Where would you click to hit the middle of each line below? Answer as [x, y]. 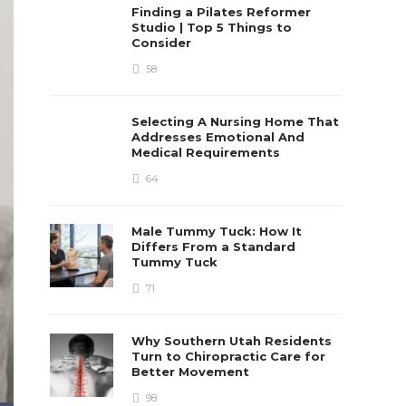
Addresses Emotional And [218, 137]
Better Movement [193, 372]
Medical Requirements [208, 152]
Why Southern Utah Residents [232, 341]
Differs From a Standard [214, 246]
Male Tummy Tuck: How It [217, 231]
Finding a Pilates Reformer [222, 12]
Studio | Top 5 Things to [212, 27]
